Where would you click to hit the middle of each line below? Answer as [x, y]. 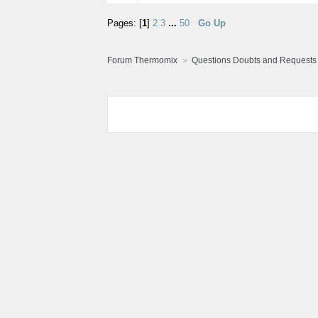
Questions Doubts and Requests [254, 61]
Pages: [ [124, 24]
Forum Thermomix [142, 61]
